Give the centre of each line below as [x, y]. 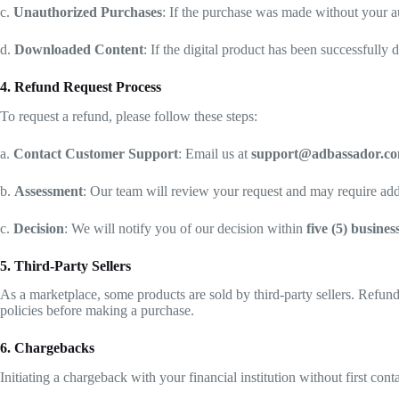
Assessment [49, 191]
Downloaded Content [79, 49]
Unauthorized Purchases [88, 12]
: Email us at [215, 153]
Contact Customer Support [96, 153]
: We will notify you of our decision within [185, 228]
